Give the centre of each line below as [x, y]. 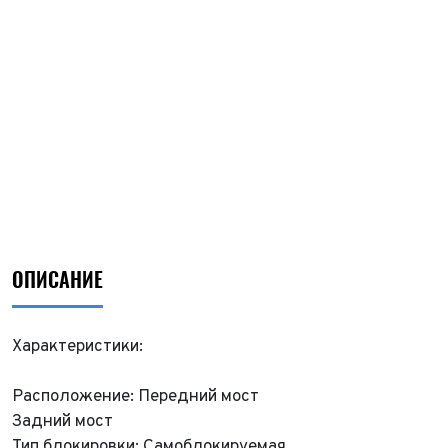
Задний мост [62, 422]
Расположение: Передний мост [135, 397]
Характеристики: [77, 347]
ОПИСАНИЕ [57, 280]
